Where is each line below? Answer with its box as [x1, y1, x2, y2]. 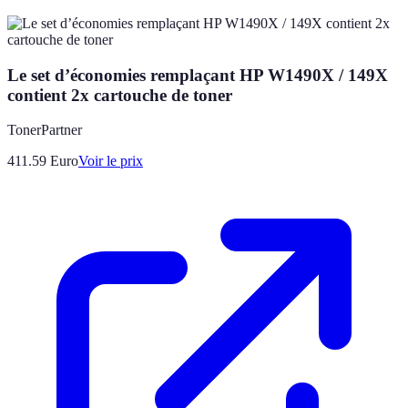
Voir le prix [78, 153, 143, 169]
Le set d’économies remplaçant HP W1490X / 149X [7, 65, 388, 85]
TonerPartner [7, 122, 82, 138]
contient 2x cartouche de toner [7, 85, 232, 105]
